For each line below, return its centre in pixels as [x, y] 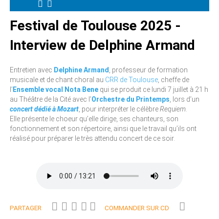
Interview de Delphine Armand [102, 45]
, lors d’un [185, 99]
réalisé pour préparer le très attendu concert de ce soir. [92, 138]
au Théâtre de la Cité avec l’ [51, 99]
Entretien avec [32, 70]
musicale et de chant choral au [57, 79]
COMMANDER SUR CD [137, 208]
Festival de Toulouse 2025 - [95, 25]
